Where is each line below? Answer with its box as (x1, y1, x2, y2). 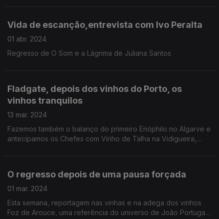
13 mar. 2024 (7, 110, 47, 119)
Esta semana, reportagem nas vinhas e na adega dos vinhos (7, 198, 201, 207)
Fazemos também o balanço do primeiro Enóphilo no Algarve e (7, 125, 211, 133)
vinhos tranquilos (7, 95, 83, 106)
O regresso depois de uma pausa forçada (7, 169, 186, 179)
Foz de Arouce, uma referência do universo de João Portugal (7, 208, 207, 217)
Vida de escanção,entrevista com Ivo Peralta (7, 20, 202, 30)
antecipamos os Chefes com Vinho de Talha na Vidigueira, (7, 134, 197, 143)
